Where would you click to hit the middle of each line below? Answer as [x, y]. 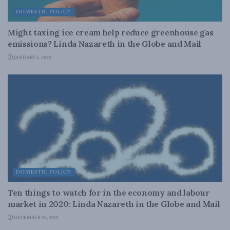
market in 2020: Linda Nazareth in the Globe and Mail [114, 204]
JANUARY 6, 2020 [32, 58]
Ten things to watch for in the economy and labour [109, 193]
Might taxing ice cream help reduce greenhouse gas [111, 32]
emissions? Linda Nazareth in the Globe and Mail [104, 44]
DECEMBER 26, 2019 [36, 218]
